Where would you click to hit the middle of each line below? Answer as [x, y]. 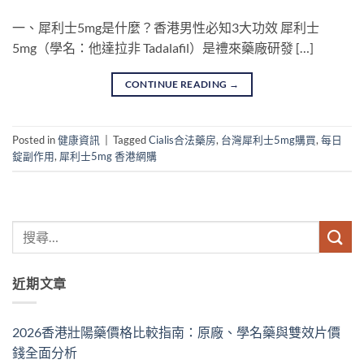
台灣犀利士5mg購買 [269, 140]
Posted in [35, 140]
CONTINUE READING [177, 84]
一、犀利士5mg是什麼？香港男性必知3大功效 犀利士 [166, 27]
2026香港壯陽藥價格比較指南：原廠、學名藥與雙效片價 [176, 332]
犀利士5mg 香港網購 [108, 156]
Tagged [131, 140]
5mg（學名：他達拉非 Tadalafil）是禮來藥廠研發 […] [163, 47]
